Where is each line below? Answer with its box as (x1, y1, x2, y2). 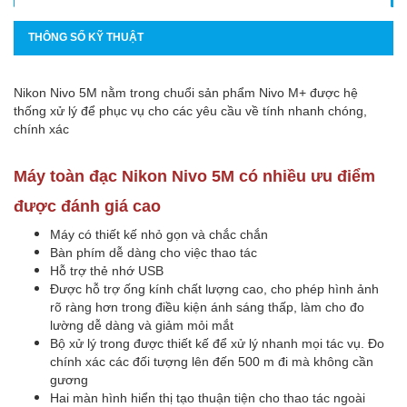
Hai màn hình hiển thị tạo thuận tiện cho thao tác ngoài (50, 390, 365, 405)
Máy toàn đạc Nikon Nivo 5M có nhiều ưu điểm (14, 166, 375, 185)
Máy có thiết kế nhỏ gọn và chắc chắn (50, 226, 268, 242)
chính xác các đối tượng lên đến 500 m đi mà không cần (50, 353, 373, 369)
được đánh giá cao (14, 196, 161, 215)
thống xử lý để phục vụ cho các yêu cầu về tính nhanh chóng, (14, 103, 367, 118)
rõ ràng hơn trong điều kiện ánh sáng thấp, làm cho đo (50, 299, 364, 314)
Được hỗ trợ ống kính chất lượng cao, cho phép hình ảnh (50, 281, 379, 296)
